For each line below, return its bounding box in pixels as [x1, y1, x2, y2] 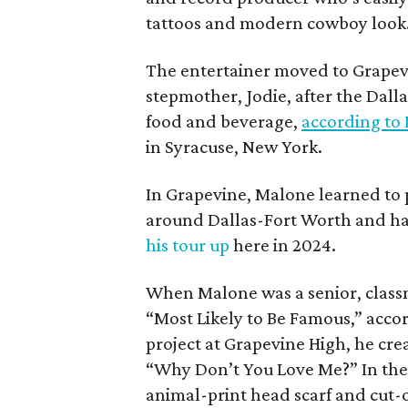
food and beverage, [146, 109, 301, 132]
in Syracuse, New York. [146, 135, 322, 158]
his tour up [146, 233, 229, 256]
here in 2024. [229, 233, 336, 256]
